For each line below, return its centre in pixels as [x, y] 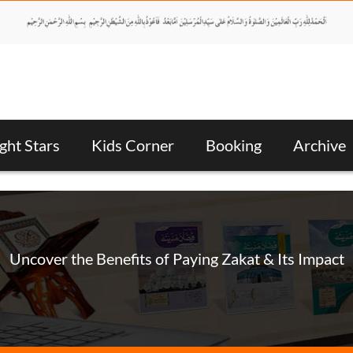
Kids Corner [133, 145]
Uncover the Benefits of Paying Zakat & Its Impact [176, 259]
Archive [320, 145]
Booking [234, 145]
